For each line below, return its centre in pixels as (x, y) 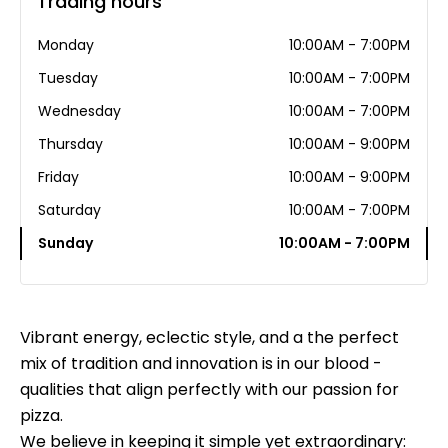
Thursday (70, 144)
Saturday (69, 210)
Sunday (65, 243)
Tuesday (68, 78)
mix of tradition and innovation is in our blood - (201, 364)
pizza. (41, 416)
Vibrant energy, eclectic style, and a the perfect (209, 338)
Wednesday (79, 111)
